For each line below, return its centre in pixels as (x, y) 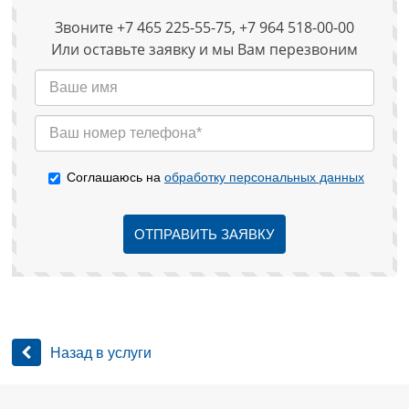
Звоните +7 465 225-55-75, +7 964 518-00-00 (204, 27)
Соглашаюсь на (115, 177)
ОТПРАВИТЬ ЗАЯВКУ (204, 234)
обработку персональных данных (264, 177)
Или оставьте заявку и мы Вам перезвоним (204, 49)
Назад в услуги (101, 352)
